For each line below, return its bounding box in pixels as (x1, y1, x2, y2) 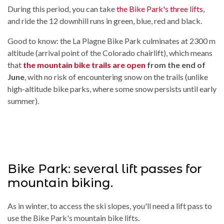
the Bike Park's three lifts (116, 3, 203, 13)
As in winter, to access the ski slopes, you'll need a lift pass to (7, 200, 212, 210)
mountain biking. (7, 175, 113, 190)
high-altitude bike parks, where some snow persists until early (7, 83, 216, 93)
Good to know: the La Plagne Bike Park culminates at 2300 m (7, 35, 215, 45)
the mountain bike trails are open (23, 59, 145, 69)
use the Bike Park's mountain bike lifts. (7, 212, 139, 222)
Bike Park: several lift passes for (7, 161, 202, 176)
